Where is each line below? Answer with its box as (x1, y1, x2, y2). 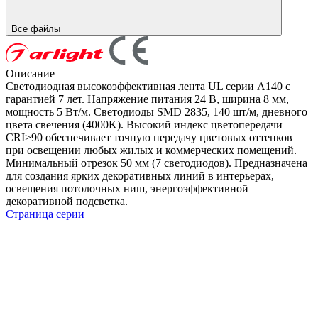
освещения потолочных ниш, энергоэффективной (6, 182, 248, 194)
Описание (6, 67, 55, 79)
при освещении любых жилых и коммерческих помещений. (6, 143, 297, 156)
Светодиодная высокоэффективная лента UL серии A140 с (6, 79, 290, 92)
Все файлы (11, 23, 63, 34)
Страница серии (6, 207, 84, 220)
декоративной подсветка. (6, 194, 128, 207)
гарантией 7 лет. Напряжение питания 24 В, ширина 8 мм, (6, 92, 289, 105)
